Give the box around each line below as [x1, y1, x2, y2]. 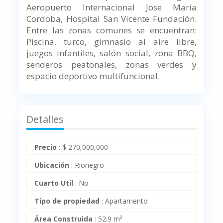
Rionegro [75, 160, 105, 170]
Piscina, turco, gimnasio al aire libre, [26, 36, 197, 48]
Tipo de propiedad [34, 196, 100, 206]
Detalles [26, 112, 64, 126]
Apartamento [105, 196, 148, 206]
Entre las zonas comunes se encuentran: [26, 24, 197, 36]
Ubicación [34, 160, 70, 170]
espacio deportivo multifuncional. [26, 70, 160, 82]
